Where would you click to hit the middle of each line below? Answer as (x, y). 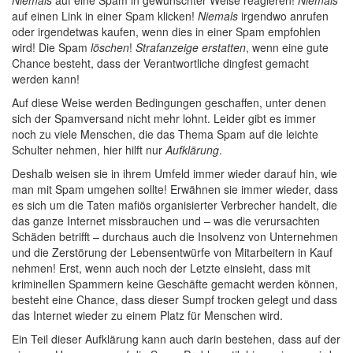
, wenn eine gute (287, 47)
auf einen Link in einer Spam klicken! (105, 16)
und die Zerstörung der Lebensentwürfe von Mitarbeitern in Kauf (172, 252)
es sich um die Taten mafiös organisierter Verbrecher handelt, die (175, 205)
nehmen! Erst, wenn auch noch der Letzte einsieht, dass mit (161, 268)
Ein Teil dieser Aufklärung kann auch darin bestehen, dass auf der (176, 339)
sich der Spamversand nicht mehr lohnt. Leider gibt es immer (164, 118)
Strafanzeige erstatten (191, 47)
